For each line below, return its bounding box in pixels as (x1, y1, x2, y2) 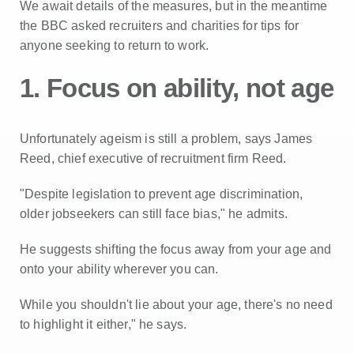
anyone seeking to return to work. (20, 39, 209, 52)
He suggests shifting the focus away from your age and (20, 243, 332, 256)
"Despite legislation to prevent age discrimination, (20, 187, 303, 201)
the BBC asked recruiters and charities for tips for (20, 19, 299, 32)
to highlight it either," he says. (20, 318, 187, 331)
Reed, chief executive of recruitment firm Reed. (20, 152, 287, 165)
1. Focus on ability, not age (20, 73, 334, 103)
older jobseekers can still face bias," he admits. (20, 207, 288, 220)
